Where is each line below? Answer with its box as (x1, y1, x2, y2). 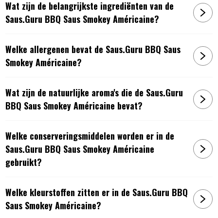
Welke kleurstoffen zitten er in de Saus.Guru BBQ (5, 185, 188, 199)
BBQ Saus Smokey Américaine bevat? (5, 99, 143, 112)
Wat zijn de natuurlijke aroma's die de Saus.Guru (5, 86, 183, 99)
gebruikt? (5, 155, 42, 168)
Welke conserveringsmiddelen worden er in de (5, 129, 175, 142)
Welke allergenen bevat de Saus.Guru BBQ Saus (5, 42, 181, 55)
